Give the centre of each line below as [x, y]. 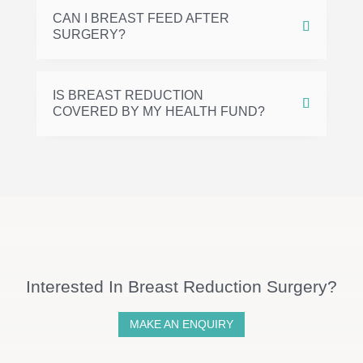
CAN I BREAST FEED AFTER [141, 18]
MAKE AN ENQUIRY [181, 325]
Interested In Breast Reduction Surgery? [181, 286]
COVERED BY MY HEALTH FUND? [158, 111]
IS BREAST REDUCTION [128, 95]
